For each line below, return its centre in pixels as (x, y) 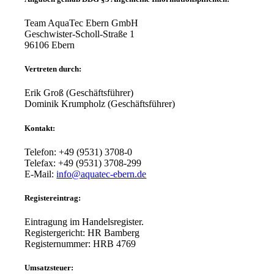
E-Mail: (41, 174)
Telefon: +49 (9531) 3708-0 (79, 152)
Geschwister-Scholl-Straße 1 (80, 34)
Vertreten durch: (53, 69)
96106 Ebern (50, 45)
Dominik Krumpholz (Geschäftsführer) (100, 104)
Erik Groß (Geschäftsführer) (79, 93)
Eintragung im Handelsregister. (84, 222)
